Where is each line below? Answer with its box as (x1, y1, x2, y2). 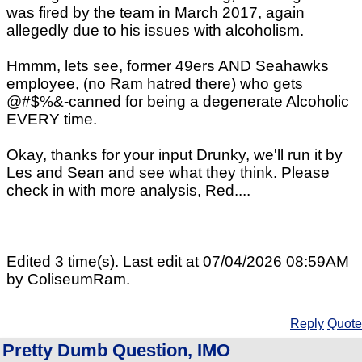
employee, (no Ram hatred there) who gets (6, 75, 303, 93)
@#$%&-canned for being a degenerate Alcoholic (6, 93, 349, 111)
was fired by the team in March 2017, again (6, 4, 305, 22)
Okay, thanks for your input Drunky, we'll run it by (6, 146, 343, 164)
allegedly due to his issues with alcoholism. (6, 22, 304, 40)
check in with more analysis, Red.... (6, 182, 250, 200)
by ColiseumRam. (6, 271, 130, 288)
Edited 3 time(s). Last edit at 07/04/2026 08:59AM (6, 253, 349, 271)
